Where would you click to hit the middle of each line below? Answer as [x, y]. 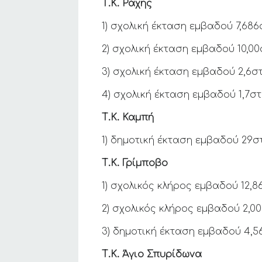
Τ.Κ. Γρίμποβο [135, 163]
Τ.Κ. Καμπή [128, 118]
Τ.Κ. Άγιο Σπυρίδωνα [152, 254]
